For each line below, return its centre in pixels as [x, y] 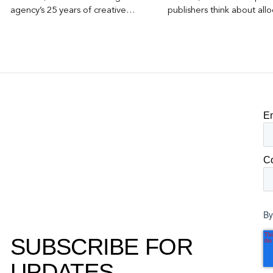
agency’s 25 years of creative [68, 11]
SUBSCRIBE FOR [101, 246]
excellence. [33, 24]
